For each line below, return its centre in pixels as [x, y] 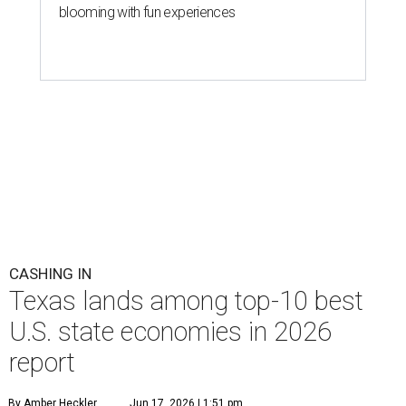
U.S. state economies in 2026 [170, 332]
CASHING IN [50, 274]
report [42, 363]
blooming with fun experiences [147, 13]
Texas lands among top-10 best [186, 301]
